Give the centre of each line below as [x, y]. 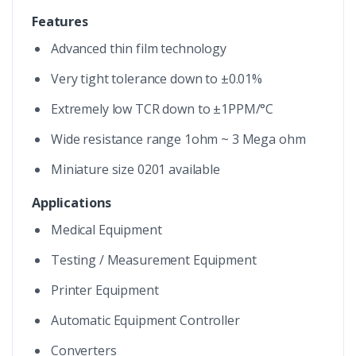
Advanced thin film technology [139, 48]
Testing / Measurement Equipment [154, 260]
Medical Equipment [106, 230]
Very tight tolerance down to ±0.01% [157, 79]
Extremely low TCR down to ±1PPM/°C [163, 109]
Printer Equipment [105, 290]
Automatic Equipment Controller [145, 320]
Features [60, 21]
